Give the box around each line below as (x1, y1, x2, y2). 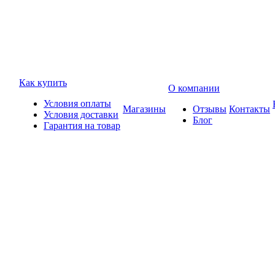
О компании (168, 83, 220, 93)
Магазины (123, 104, 166, 114)
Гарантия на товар (44, 120, 120, 131)
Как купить (19, 77, 67, 88)
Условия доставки (44, 109, 118, 120)
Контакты (229, 104, 270, 114)
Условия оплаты (44, 98, 111, 109)
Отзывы (193, 104, 227, 114)
